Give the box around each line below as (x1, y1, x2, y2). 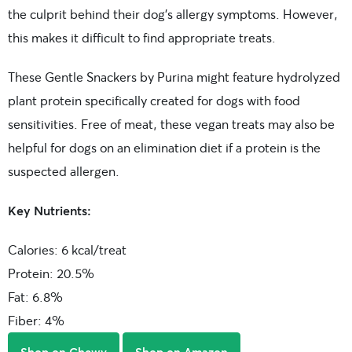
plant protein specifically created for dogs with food (8, 91, 300, 108)
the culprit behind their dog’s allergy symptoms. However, (8, 5, 338, 22)
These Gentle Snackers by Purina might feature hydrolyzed (8, 68, 340, 85)
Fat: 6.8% (8, 288, 63, 305)
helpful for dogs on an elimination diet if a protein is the (8, 138, 321, 156)
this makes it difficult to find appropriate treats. (8, 28, 276, 46)
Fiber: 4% (8, 311, 64, 328)
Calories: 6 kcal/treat (8, 240, 126, 258)
